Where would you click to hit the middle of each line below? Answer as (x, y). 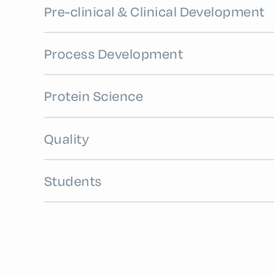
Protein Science (94, 96)
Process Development (114, 54)
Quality (67, 139)
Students (73, 181)
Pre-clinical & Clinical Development (154, 11)
